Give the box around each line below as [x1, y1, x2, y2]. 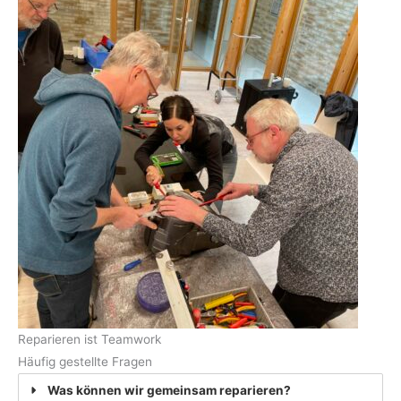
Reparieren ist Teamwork [18, 332, 161, 347]
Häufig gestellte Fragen [18, 354, 152, 370]
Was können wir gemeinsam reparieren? [47, 383, 291, 398]
